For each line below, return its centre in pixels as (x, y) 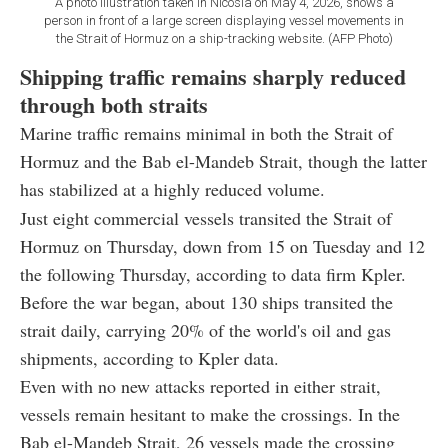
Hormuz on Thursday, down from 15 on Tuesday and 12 (222, 246)
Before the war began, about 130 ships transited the (206, 302)
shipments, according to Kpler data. (149, 358)
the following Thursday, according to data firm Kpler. (213, 274)
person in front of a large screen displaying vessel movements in (224, 21)
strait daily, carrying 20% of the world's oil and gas (205, 330)
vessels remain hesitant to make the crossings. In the (210, 414)
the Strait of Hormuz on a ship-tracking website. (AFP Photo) (224, 39)
